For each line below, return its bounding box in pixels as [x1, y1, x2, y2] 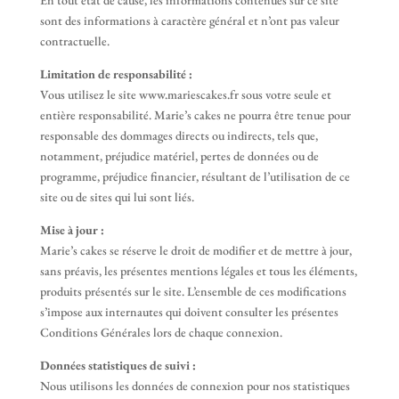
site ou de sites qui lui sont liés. [39, 189, 194, 205]
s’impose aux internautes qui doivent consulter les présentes [39, 304, 338, 320]
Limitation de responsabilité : [39, 66, 192, 82]
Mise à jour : [39, 222, 104, 238]
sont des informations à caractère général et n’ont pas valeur [39, 12, 339, 28]
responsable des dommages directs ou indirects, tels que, [39, 127, 318, 143]
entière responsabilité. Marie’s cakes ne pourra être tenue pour [39, 107, 351, 123]
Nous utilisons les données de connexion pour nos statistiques [39, 378, 350, 394]
